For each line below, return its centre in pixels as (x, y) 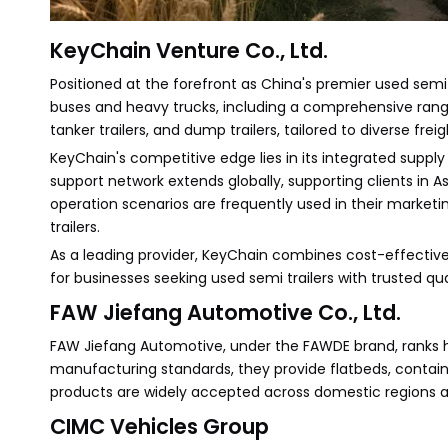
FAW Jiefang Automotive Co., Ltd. (225, 312)
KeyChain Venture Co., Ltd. (189, 50)
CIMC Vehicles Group (159, 426)
